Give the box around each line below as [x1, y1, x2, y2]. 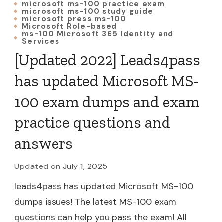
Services [22, 36, 59, 46]
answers [14, 133, 73, 153]
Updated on [14, 161, 63, 171]
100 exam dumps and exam [14, 92, 199, 111]
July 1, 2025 [62, 161, 108, 171]
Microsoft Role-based [22, 21, 117, 31]
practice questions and [14, 112, 170, 132]
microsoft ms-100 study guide [22, 6, 153, 16]
